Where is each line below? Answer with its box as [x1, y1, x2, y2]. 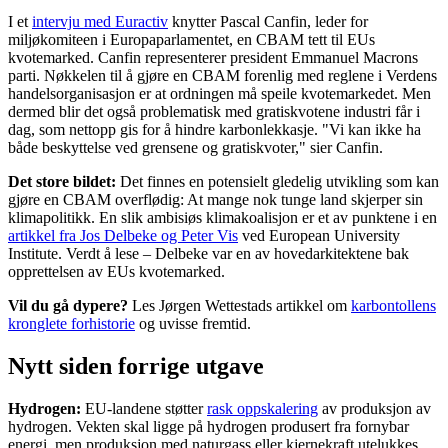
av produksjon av [318, 399, 431, 417]
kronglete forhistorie [8, 315, 135, 333]
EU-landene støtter [81, 399, 207, 417]
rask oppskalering [207, 399, 318, 417]
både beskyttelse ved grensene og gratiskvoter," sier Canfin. [8, 139, 383, 157]
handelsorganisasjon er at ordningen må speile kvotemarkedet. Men [8, 85, 431, 103]
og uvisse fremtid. [135, 315, 251, 333]
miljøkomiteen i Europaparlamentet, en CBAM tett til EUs [8, 31, 375, 49]
